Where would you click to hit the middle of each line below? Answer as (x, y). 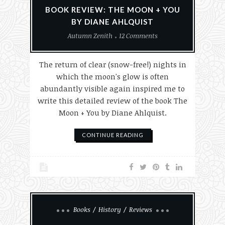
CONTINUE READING (113, 135)
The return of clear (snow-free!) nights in (113, 64)
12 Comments (138, 36)
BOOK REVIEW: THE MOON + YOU (113, 10)
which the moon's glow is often (113, 76)
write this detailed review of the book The (113, 100)
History (109, 209)
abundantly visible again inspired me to (113, 88)
